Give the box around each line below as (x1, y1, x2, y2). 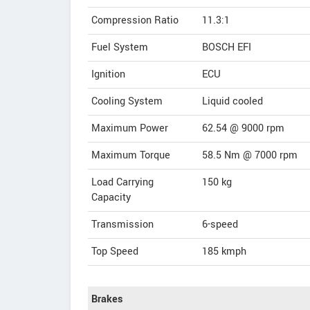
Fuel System (91, 40, 148, 55)
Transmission (91, 217, 154, 232)
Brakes (91, 292, 122, 307)
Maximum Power (91, 121, 168, 136)
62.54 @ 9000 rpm (202, 121, 284, 136)
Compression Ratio (91, 13, 179, 28)
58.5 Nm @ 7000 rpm (202, 148, 298, 163)
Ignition (91, 67, 125, 82)
